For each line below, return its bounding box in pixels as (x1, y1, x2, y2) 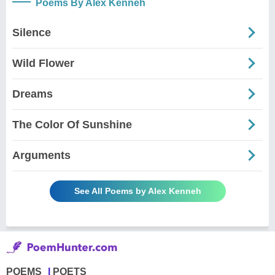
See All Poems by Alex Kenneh (74, 185, 201, 196)
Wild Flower (12, 56, 74, 69)
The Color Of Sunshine (12, 118, 132, 131)
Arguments (12, 149, 71, 161)
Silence (12, 26, 51, 39)
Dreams (12, 87, 53, 100)
